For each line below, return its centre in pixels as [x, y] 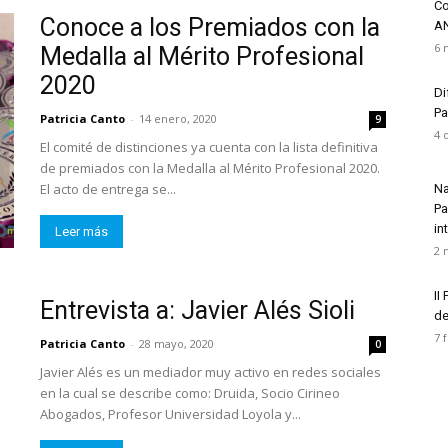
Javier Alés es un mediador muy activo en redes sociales [210, 372]
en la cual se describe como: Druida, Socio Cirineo [190, 393]
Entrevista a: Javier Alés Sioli [197, 310]
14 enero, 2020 [178, 118]
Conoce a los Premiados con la [210, 27]
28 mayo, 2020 [176, 343]
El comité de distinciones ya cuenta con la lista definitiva [209, 147]
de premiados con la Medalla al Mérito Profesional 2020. [210, 168]
